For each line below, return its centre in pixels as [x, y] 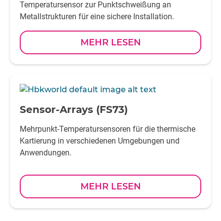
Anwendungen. [46, 153]
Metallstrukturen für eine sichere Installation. [97, 17]
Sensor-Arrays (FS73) [74, 110]
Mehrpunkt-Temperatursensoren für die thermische [108, 129]
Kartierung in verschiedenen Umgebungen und [100, 141]
